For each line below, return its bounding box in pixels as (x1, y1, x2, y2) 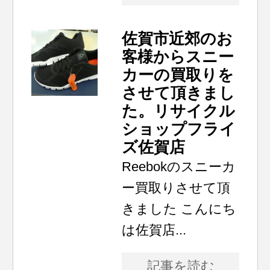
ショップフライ (122, 120, 236, 138)
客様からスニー (122, 48, 234, 66)
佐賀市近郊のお (122, 30, 233, 48)
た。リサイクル (122, 102, 236, 120)
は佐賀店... (122, 222, 187, 237)
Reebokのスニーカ (122, 159, 236, 174)
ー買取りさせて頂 (122, 180, 231, 195)
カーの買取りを (122, 66, 234, 84)
